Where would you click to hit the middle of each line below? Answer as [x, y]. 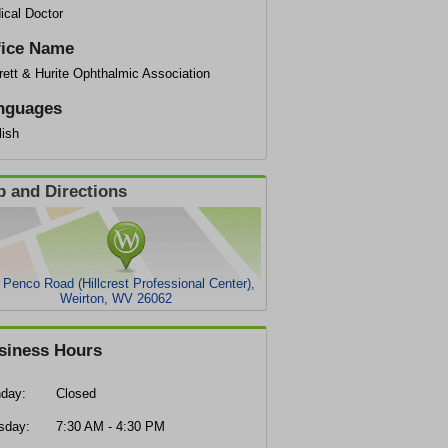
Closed [76, 393]
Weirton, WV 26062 [116, 298]
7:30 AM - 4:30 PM [110, 426]
